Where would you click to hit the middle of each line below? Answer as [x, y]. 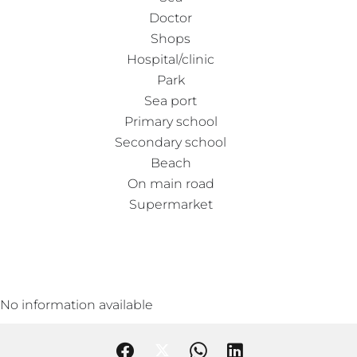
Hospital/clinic [171, 59]
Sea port [171, 100]
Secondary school [171, 142]
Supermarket [171, 204]
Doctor [171, 18]
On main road [171, 183]
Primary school [171, 121]
